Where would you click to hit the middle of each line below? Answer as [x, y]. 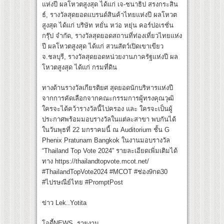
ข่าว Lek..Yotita [64, 203]
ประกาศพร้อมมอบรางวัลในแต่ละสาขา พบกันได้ [109, 119]
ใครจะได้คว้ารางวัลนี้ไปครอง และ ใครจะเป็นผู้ [107, 109]
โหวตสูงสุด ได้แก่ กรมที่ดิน [79, 67]
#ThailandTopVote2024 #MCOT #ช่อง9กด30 [105, 172]
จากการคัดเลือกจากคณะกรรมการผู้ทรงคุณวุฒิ [108, 98]
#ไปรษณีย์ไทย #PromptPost [82, 182]
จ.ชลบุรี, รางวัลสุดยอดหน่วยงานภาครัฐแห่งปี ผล [110, 57]
